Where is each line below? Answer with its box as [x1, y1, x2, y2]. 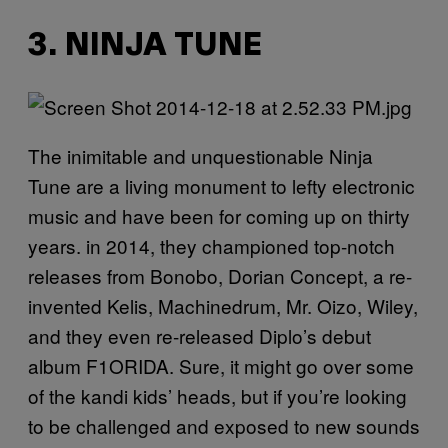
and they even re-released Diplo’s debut [28, 321, 371, 349]
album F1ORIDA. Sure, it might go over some [28, 351, 414, 379]
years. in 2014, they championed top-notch [28, 231, 395, 259]
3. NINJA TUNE [28, 31, 262, 61]
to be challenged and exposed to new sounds [28, 411, 420, 439]
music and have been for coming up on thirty [28, 201, 410, 229]
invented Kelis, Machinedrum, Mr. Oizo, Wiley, [28, 291, 418, 319]
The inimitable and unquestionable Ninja [28, 141, 373, 169]
